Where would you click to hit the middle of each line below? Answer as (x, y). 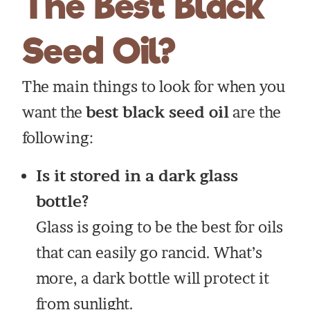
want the (54, 112)
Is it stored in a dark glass (137, 176)
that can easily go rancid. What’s (149, 253)
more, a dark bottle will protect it (153, 279)
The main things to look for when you (154, 87)
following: (58, 138)
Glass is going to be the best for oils (160, 227)
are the (255, 112)
